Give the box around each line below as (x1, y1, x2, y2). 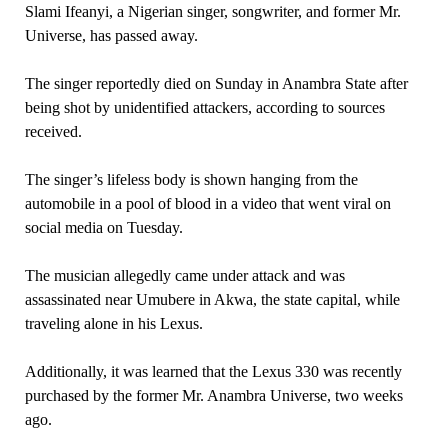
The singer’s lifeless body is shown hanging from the (24, 170, 358, 188)
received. (24, 122, 82, 140)
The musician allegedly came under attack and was (24, 266, 345, 284)
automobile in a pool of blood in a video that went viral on (24, 194, 391, 212)
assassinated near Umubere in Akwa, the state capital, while (24, 290, 400, 308)
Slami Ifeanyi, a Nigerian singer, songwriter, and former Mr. (24, 2, 401, 20)
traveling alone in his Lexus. (24, 314, 203, 332)
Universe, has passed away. (24, 26, 198, 44)
